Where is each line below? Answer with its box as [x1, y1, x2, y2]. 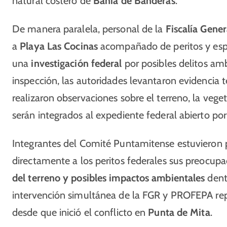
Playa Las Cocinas [20, 40, 98, 52]
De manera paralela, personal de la [12, 23, 166, 35]
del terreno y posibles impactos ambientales [12, 172, 205, 184]
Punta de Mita [148, 206, 210, 218]
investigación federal [31, 57, 122, 69]
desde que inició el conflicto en [12, 206, 148, 218]
